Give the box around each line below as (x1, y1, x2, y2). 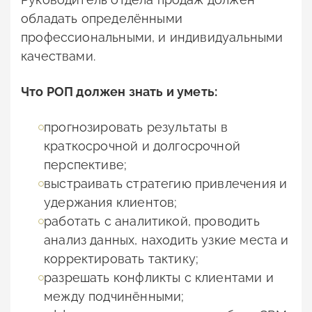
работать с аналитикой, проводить (44, 214, 260, 229)
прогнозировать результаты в (44, 120, 228, 135)
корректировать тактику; (44, 251, 199, 267)
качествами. (21, 49, 95, 64)
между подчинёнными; (44, 289, 185, 304)
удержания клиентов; (44, 195, 178, 210)
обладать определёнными (21, 11, 182, 26)
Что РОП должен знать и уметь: (21, 84, 218, 100)
